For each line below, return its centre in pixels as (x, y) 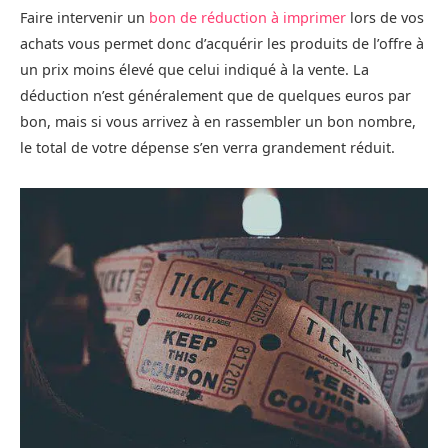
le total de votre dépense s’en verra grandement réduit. (207, 147)
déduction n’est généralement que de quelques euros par (215, 95)
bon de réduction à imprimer (247, 17)
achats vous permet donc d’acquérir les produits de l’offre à (222, 43)
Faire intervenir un (84, 17)
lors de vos (385, 17)
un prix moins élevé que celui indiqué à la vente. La (194, 69)
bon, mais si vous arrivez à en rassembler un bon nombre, (218, 121)
